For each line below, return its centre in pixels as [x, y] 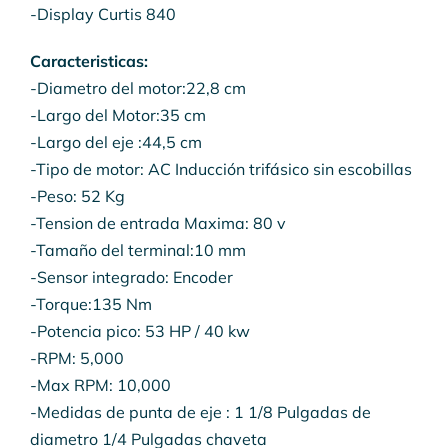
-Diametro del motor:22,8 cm [137, 88]
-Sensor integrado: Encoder [131, 277]
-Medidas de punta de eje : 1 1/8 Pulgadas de [200, 412]
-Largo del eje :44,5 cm [115, 142]
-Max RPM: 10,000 [100, 385]
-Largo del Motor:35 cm [117, 115]
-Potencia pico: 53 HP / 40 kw [139, 331]
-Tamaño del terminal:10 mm [137, 250]
